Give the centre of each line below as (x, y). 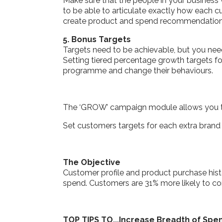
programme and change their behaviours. (138, 70)
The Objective (92, 162)
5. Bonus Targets (97, 39)
